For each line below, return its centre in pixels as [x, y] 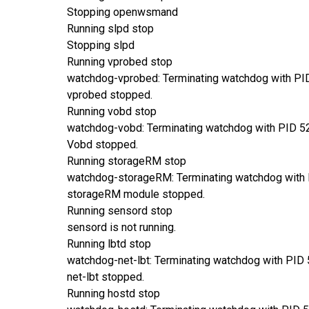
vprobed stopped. [110, 94]
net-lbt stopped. [106, 277]
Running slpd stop [110, 28]
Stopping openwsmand [122, 12]
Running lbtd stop [109, 243]
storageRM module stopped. [136, 194]
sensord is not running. [121, 227]
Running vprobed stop [120, 61]
